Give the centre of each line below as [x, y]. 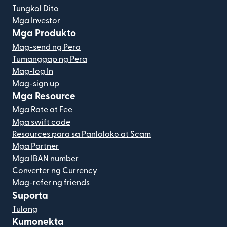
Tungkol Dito [35, 9]
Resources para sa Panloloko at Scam [82, 135]
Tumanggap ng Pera [50, 60]
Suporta [30, 196]
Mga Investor [36, 21]
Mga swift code [41, 122]
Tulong [25, 210]
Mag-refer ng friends [51, 183]
